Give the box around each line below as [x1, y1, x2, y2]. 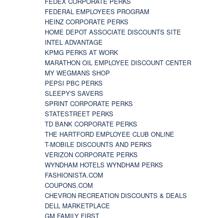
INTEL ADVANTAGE [45, 37, 103, 47]
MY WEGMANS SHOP [45, 68, 110, 77]
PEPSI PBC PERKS [45, 78, 103, 88]
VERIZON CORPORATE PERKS [45, 149, 138, 159]
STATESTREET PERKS [45, 109, 113, 118]
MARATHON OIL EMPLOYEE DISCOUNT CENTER [45, 57, 191, 67]
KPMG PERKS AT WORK [45, 47, 118, 57]
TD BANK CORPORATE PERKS [45, 119, 137, 128]
